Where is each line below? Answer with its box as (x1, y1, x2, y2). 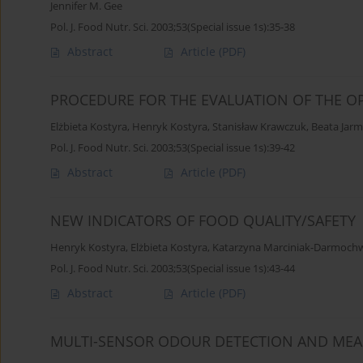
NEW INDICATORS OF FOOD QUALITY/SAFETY (50, 211, 356, 231)
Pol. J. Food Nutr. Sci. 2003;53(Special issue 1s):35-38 (50, 19, 295, 35)
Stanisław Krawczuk (212, 120, 306, 135)
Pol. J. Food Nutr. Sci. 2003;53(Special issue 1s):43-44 (50, 261, 295, 276)
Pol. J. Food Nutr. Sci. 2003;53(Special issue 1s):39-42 (50, 140, 295, 156)
